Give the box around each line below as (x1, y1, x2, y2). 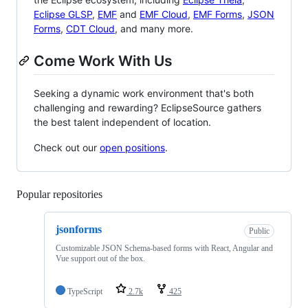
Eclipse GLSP (34, 8, 92, 20)
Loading (102, 188, 139, 201)
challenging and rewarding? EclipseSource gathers (34, 102, 261, 114)
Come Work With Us (34, 52, 173, 69)
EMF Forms (193, 8, 242, 20)
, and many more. (115, 22, 193, 34)
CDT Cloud (66, 22, 115, 34)
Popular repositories (16, 188, 102, 201)
